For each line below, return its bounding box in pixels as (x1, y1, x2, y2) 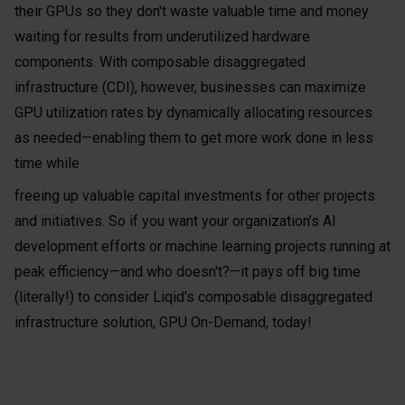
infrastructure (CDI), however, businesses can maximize (14, 79, 366, 96)
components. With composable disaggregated (14, 53, 306, 71)
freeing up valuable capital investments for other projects (14, 187, 375, 204)
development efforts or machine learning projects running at (14, 238, 391, 255)
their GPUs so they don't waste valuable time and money (14, 3, 369, 20)
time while (14, 155, 80, 172)
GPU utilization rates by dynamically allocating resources (14, 104, 372, 121)
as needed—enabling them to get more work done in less (14, 129, 373, 146)
